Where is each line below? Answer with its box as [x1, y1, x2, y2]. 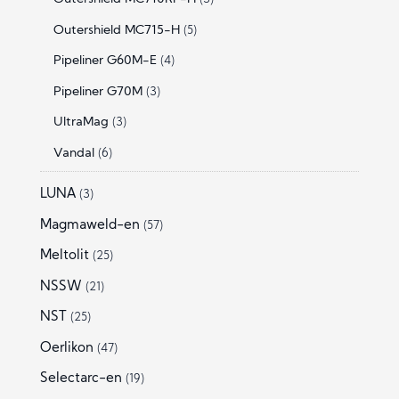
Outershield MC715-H [53, 23, 180, 37]
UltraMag [53, 116, 109, 130]
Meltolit [39, 249, 89, 264]
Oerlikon [39, 341, 94, 355]
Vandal [53, 146, 94, 160]
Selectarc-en [39, 372, 122, 387]
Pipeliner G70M [53, 85, 142, 99]
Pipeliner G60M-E [53, 54, 157, 69]
